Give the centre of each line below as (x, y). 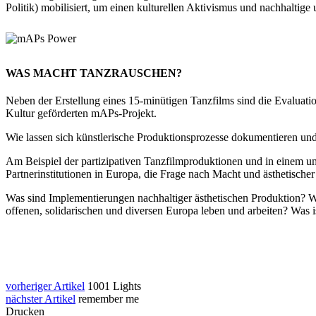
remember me (109, 299)
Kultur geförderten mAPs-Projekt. (81, 114)
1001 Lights (114, 286)
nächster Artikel (41, 299)
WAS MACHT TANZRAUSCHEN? (94, 73)
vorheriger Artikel (45, 286)
